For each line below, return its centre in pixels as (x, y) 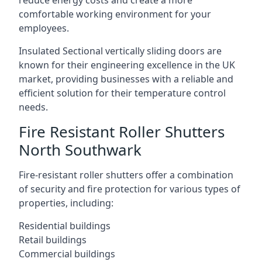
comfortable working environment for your (115, 14)
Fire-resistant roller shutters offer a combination (126, 175)
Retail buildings (53, 240)
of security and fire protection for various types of (130, 189)
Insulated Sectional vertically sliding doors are (120, 51)
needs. (33, 107)
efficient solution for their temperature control (122, 93)
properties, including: (66, 203)
